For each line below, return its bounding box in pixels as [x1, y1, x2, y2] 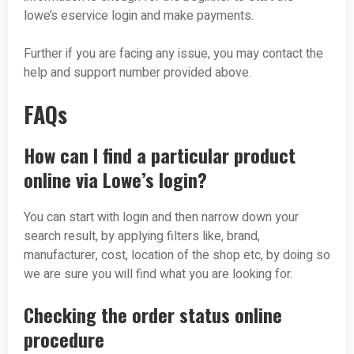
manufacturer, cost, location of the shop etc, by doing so [24, 245, 330, 265]
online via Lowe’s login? [24, 164, 207, 194]
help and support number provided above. [24, 62, 251, 82]
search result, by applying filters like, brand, [24, 226, 260, 246]
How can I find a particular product [24, 140, 296, 169]
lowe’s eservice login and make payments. [24, 6, 254, 25]
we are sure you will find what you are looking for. [24, 264, 292, 284]
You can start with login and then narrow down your [24, 207, 299, 227]
